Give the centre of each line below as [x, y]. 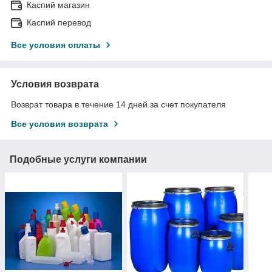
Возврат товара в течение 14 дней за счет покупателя [118, 105]
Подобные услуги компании [78, 160]
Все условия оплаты [56, 45]
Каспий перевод [59, 23]
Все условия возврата [59, 124]
